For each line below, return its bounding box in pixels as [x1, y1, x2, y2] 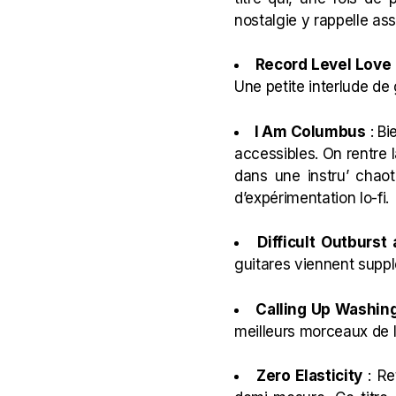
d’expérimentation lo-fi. [234, 188, 389, 207]
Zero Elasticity [255, 367, 362, 385]
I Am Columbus [255, 122, 366, 141]
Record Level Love [255, 56, 392, 73]
